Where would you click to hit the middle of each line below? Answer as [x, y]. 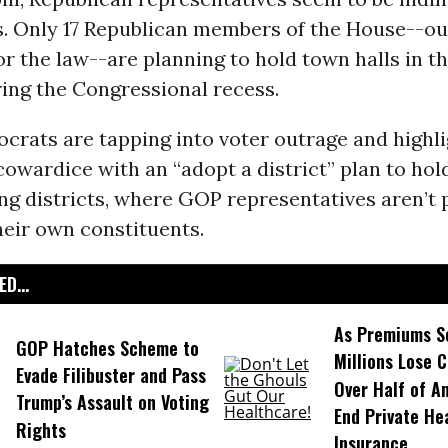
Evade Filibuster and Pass [110, 375]
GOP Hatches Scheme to [107, 347]
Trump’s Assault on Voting [112, 402]
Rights [40, 429]
